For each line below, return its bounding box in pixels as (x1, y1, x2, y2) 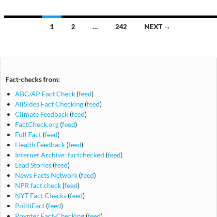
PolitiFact (15, 201, 45, 210)
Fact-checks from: (5, 75, 60, 83)
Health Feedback (15, 140, 65, 149)
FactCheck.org (15, 120, 59, 128)
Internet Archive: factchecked (15, 150, 104, 159)
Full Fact (15, 130, 41, 139)
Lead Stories (15, 160, 51, 169)
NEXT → (144, 22, 170, 31)
